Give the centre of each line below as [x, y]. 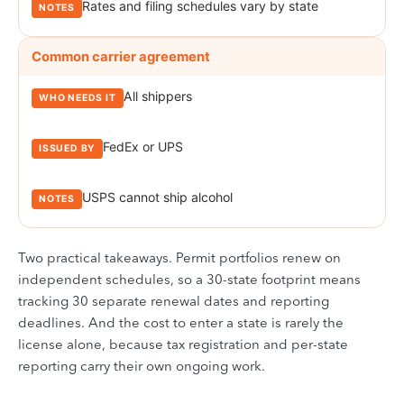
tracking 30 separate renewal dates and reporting [174, 300]
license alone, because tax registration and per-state [183, 344]
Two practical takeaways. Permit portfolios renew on [179, 257]
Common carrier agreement [121, 56]
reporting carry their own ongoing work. [142, 365]
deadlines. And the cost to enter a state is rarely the [181, 322]
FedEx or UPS [143, 146]
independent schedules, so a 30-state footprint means [189, 279]
